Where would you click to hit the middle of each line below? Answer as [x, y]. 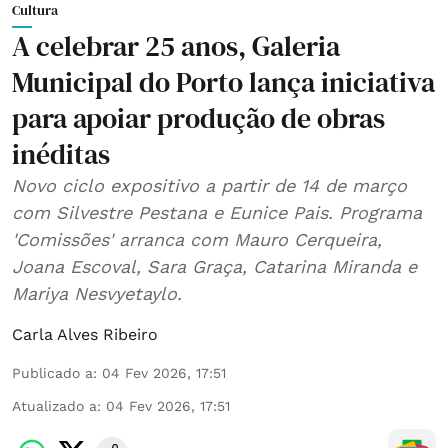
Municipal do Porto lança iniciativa [223, 81]
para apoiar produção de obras [198, 117]
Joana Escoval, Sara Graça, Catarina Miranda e [214, 266]
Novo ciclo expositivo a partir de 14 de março [209, 185]
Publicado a [52, 372]
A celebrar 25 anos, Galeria [176, 45]
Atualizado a [54, 405]
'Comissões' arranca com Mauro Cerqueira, [197, 239]
